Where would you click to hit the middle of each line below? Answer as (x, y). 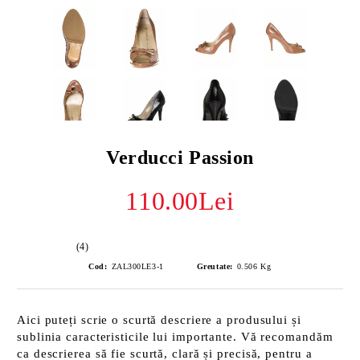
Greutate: (215, 266)
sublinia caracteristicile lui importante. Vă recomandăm (175, 337)
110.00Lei (180, 201)
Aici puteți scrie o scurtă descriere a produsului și (159, 320)
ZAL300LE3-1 (137, 266)
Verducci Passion (180, 157)
